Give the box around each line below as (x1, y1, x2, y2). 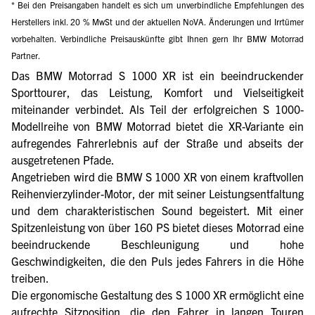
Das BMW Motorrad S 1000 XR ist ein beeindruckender (11, 67, 304, 82)
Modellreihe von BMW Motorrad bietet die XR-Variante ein (11, 118, 304, 133)
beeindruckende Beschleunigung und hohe (11, 236, 304, 251)
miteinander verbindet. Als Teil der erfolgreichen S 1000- (11, 101, 304, 116)
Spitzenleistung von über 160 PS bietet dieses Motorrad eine (11, 219, 304, 234)
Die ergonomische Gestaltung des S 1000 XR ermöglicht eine (11, 287, 304, 302)
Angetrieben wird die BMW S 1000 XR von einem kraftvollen (11, 169, 304, 184)
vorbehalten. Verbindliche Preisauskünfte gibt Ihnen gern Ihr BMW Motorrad (11, 32, 304, 44)
